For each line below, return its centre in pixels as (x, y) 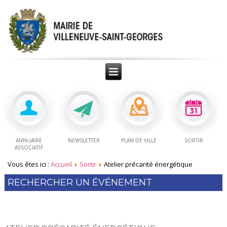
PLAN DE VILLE (139, 141)
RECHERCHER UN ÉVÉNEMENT (80, 183)
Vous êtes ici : (29, 164)
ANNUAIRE (29, 141)
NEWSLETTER (84, 141)
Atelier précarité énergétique (148, 164)
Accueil (62, 164)
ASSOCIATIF (29, 148)
